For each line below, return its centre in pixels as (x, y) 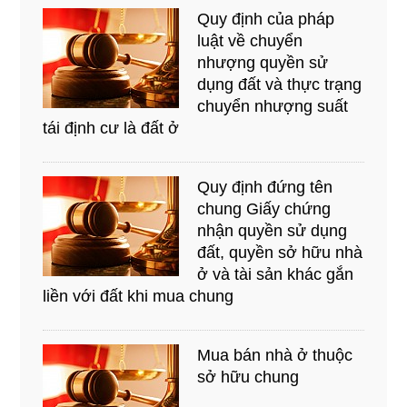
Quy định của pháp (266, 19)
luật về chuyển (250, 40)
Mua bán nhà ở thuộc (275, 355)
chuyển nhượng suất (273, 106)
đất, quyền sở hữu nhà (280, 252)
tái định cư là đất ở (111, 128)
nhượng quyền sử (263, 62)
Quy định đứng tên (265, 187)
